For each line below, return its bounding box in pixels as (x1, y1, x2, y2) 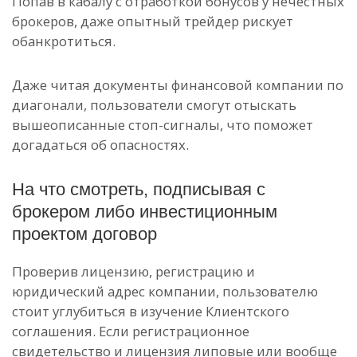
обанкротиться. (12, 32, 116, 50)
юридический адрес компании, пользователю (12, 282, 318, 300)
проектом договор (12, 224, 157, 244)
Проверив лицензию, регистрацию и (12, 262, 255, 280)
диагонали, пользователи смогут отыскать (12, 96, 296, 114)
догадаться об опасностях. (12, 135, 189, 154)
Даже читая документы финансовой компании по (12, 76, 343, 94)
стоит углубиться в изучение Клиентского (12, 302, 289, 320)
